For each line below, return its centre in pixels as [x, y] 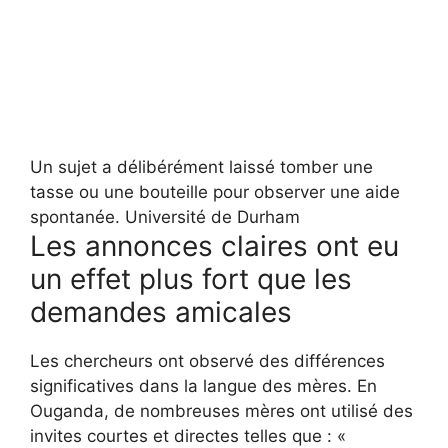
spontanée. [75, 217]
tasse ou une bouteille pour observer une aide [215, 192]
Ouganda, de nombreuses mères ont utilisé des [221, 411]
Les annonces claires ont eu [214, 246]
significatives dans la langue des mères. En [203, 386]
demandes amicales [161, 312]
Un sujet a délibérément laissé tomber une [201, 167]
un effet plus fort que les [191, 279]
